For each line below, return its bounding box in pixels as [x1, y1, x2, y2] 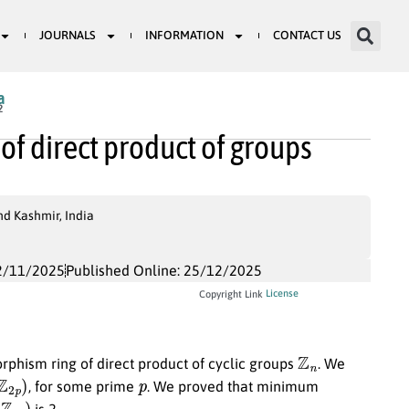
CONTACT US [272, 28, 341, 43]
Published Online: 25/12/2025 [65, 261, 262, 278]
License [266, 287, 299, 299]
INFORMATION [144, 28, 224, 43]
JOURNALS [38, 28, 96, 43]
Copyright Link [199, 288, 263, 299]
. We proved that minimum [146, 377, 319, 394]
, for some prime [27, 377, 138, 394]
